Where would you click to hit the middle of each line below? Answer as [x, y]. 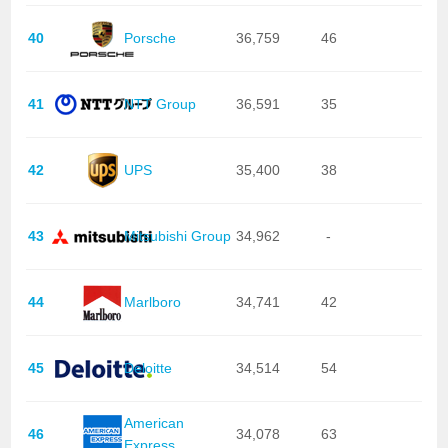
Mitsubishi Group [177, 236]
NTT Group [159, 104]
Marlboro [152, 302]
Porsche [149, 38]
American [153, 423]
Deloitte [147, 368]
